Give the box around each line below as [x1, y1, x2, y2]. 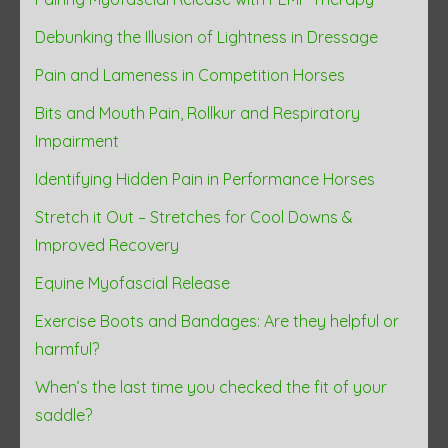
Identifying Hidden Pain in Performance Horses [35, 168, 375, 189]
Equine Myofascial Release [35, 272, 230, 293]
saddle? [35, 404, 92, 425]
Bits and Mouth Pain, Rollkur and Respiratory [35, 102, 360, 123]
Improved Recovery [35, 234, 179, 255]
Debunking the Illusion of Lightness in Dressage [35, 26, 378, 47]
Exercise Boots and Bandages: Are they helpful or [35, 310, 399, 331]
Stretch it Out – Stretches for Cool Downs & [35, 206, 353, 227]
